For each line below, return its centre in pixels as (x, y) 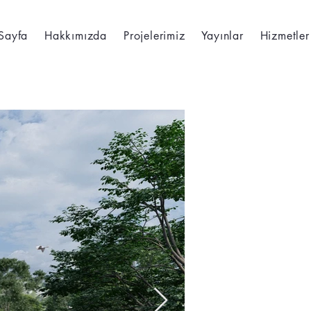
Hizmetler (285, 36)
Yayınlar (222, 36)
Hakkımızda (76, 36)
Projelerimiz (154, 36)
